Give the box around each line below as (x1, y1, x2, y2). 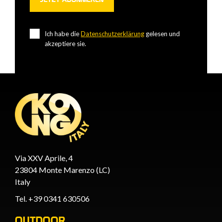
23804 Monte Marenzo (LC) (15, 165, 110, 174)
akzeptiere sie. (45, 40, 86, 48)
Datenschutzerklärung (81, 30, 144, 38)
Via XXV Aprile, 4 (15, 153, 73, 163)
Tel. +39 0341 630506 (15, 193, 90, 203)
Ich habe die (45, 30, 81, 38)
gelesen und (144, 30, 180, 38)
